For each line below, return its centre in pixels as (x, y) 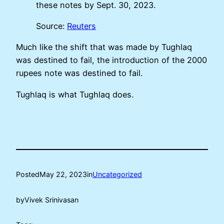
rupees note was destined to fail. (79, 73)
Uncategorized (117, 174)
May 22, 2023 (63, 174)
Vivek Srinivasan (51, 199)
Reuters (81, 26)
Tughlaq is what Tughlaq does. (75, 94)
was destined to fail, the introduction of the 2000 (111, 60)
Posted (28, 174)
